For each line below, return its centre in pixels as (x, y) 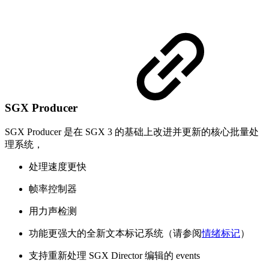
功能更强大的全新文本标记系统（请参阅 (115, 234)
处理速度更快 (58, 167)
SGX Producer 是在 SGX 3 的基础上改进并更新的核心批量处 (132, 132)
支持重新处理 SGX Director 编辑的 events (114, 256)
